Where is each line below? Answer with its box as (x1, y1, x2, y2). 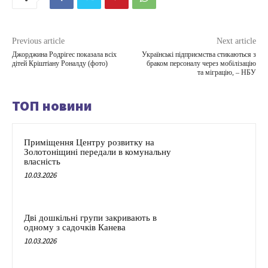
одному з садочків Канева (24, 223, 126, 232)
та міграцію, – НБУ (197, 68, 256, 77)
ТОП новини (12, 96, 92, 115)
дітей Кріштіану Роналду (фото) (12, 59, 108, 68)
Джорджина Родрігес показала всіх (12, 50, 117, 59)
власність (24, 157, 60, 167)
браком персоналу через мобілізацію (146, 59, 256, 68)
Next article (216, 36, 256, 46)
